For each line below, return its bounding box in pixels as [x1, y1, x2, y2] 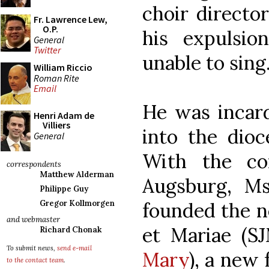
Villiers [43, 119, 70, 131]
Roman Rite [34, 71, 79, 84]
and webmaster [7, 214, 60, 225]
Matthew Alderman [40, 169, 114, 180]
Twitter [34, 44, 61, 56]
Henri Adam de [34, 109, 94, 121]
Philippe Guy [40, 184, 88, 194]
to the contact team [7, 256, 64, 264]
